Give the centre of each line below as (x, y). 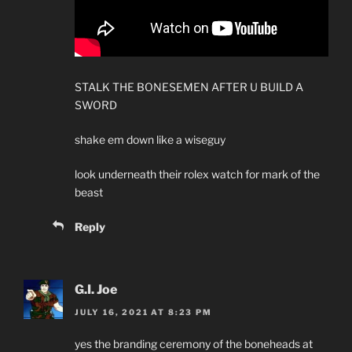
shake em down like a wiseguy (150, 140)
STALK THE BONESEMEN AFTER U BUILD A (189, 87)
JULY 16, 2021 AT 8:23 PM (143, 312)
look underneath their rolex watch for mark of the (197, 174)
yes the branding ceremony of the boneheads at (194, 343)
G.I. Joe (96, 290)
